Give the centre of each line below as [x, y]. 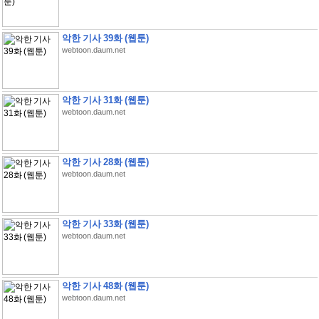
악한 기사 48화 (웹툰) [105, 286]
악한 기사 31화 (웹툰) [105, 100]
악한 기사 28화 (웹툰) [105, 162]
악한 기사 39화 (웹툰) [105, 38]
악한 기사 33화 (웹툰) [105, 224]
